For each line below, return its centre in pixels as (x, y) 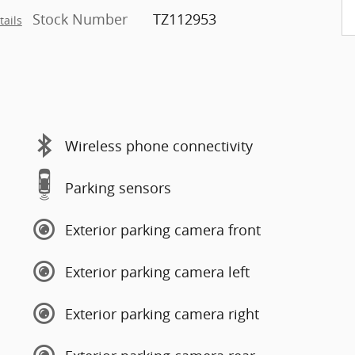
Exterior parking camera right (162, 313)
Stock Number (80, 19)
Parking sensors (118, 187)
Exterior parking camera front (163, 229)
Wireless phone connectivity (159, 145)
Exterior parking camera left (157, 271)
